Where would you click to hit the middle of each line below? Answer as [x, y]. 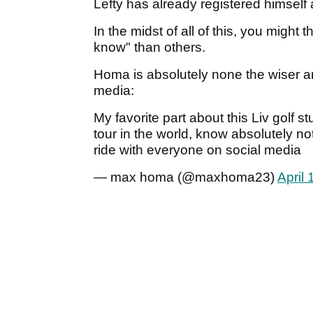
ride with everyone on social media [197, 150]
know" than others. [151, 48]
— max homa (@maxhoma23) [185, 177]
